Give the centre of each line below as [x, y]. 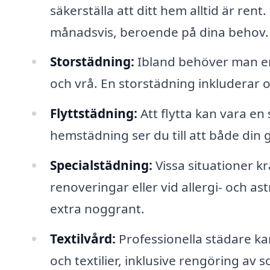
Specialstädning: [101, 165]
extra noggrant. [97, 209]
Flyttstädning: [93, 114]
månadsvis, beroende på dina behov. [159, 32]
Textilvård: [83, 238]
